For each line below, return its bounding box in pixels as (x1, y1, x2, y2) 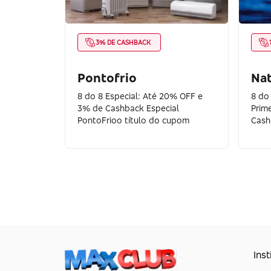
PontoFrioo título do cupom (77, 115, 189, 125)
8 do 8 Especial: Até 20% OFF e (77, 91, 203, 101)
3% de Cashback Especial (77, 103, 179, 113)
